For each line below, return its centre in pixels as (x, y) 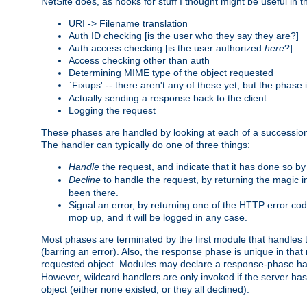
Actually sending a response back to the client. (169, 98)
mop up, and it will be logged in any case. (158, 217)
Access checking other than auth (139, 60)
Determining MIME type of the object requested (171, 72)
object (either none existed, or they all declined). (145, 289)
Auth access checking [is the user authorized (167, 48)
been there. (94, 192)
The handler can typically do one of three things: (146, 144)
